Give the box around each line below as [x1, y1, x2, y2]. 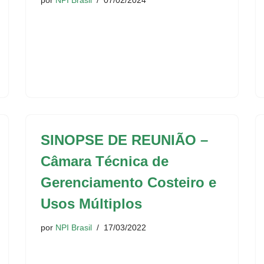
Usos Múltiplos [41, 196, 142, 212]
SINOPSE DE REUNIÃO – [41, 132, 208, 148]
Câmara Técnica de [41, 153, 169, 169]
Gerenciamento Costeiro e [41, 174, 216, 190]
